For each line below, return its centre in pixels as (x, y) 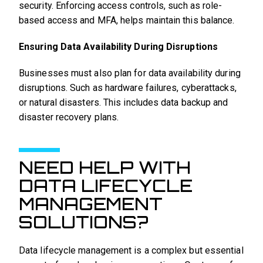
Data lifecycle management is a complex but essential (131, 250)
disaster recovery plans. (69, 117)
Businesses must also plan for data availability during (130, 73)
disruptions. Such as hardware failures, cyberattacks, (128, 87)
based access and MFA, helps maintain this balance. (127, 20)
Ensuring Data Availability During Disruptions (119, 46)
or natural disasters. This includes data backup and (124, 102)
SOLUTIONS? (84, 222)
